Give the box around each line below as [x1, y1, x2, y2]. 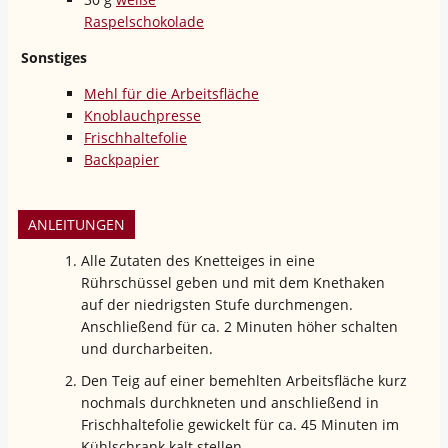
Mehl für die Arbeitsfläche [84, 84, 259, 104]
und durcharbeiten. [81, 339, 213, 359]
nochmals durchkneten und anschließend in [81, 393, 379, 413]
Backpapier [84, 150, 159, 170]
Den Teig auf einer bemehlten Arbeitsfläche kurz [81, 371, 407, 391]
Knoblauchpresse [84, 106, 201, 126]
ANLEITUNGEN [28, 215, 125, 235]
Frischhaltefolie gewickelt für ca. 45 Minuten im [81, 415, 399, 435]
